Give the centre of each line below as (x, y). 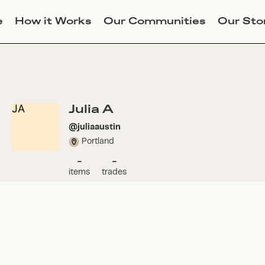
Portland (98, 141)
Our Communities (154, 21)
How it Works (53, 21)
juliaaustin (99, 127)
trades (114, 172)
